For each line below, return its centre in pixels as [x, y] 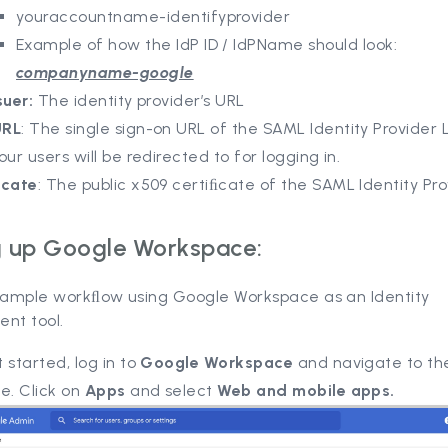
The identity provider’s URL [141, 100]
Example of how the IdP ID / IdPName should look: [211, 44]
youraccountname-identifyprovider [153, 16]
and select [174, 390]
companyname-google [105, 72]
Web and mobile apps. [306, 390]
